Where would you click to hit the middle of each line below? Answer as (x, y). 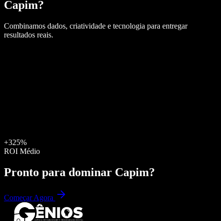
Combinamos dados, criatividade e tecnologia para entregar (96, 26)
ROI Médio (22, 151)
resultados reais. (29, 35)
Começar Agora (30, 198)
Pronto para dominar (59, 172)
